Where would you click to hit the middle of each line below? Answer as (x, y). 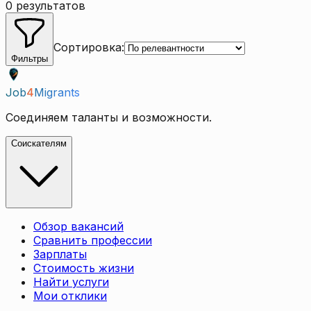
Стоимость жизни (84, 268)
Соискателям (39, 144)
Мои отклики (70, 296)
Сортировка (87, 48)
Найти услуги (71, 282)
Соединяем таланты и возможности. (109, 118)
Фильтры (30, 59)
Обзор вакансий (78, 227)
